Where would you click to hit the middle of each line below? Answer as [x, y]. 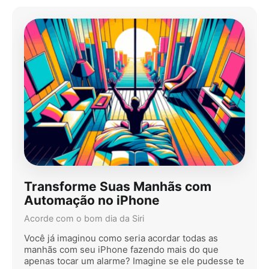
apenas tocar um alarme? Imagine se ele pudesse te [134, 261]
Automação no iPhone [92, 200]
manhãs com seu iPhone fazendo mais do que [121, 250]
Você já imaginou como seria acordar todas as [121, 238]
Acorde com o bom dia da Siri [84, 219]
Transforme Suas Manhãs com [118, 186]
